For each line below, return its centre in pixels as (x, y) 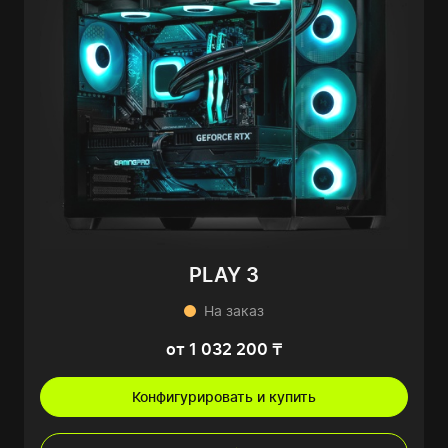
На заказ (234, 311)
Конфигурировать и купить (224, 397)
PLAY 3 (224, 275)
